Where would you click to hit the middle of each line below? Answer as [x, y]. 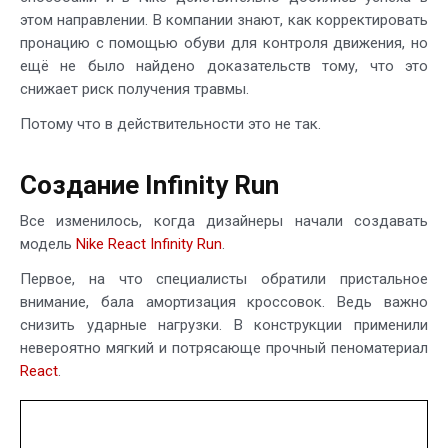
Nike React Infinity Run [149, 243]
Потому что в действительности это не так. [170, 123]
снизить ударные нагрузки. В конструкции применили [224, 324]
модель [48, 243]
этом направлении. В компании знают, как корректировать [224, 19]
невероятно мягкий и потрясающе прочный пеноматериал [224, 347]
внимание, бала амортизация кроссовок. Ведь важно [224, 301]
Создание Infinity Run [149, 184]
